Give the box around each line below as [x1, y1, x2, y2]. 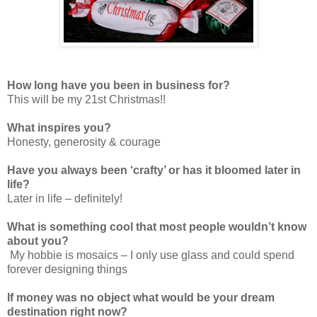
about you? [7, 234, 69, 247]
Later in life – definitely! [7, 192, 122, 204]
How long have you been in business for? [7, 79, 230, 91]
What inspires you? [7, 121, 111, 134]
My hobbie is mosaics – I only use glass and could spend [7, 248, 294, 261]
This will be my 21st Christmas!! [7, 93, 166, 105]
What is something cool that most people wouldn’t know [7, 220, 306, 233]
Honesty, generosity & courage [7, 135, 161, 148]
